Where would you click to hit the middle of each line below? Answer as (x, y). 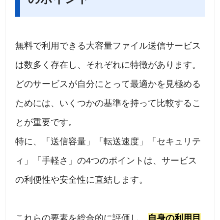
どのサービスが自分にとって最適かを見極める (108, 84)
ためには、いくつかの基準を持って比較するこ (108, 103)
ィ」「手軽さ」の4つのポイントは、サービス (106, 161)
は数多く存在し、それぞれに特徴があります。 (108, 65)
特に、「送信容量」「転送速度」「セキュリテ (108, 142)
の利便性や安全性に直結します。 (82, 180)
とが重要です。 (46, 123)
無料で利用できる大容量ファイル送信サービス (108, 46)
